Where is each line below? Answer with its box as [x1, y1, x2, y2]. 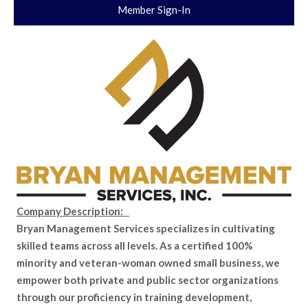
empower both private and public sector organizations [16, 274, 278, 287]
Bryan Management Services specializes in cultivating [16, 222, 275, 235]
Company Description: [16, 205, 129, 218]
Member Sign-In [118, 3, 190, 16]
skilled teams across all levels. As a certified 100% [16, 239, 253, 252]
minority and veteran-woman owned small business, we [16, 256, 280, 269]
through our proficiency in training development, [16, 291, 252, 304]
